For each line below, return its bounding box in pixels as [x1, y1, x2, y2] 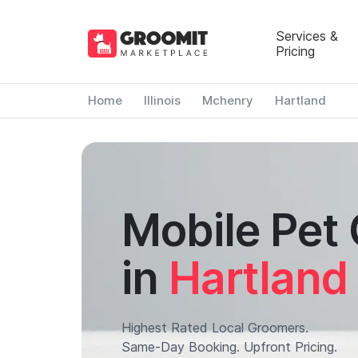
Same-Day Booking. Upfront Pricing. [121, 339, 337, 355]
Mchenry [201, 93, 253, 108]
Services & [275, 27, 338, 44]
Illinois [143, 93, 181, 108]
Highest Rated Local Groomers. [121, 320, 308, 336]
